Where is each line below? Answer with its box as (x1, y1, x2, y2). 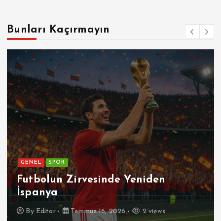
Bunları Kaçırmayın (7, 24, 110, 35)
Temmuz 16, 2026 (69, 207, 126, 215)
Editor (36, 207, 56, 215)
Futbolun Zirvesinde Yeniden (17, 175, 165, 185)
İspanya (17, 187, 58, 198)
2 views (140, 207, 165, 215)
